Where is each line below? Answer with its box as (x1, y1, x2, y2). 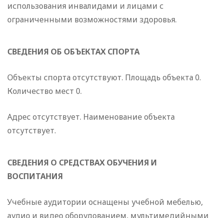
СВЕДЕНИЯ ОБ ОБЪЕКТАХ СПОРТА (7, 46, 140, 57)
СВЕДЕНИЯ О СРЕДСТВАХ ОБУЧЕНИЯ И (7, 157, 157, 168)
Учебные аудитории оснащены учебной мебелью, (7, 197, 203, 208)
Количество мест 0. (7, 86, 82, 97)
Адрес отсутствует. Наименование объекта (7, 111, 175, 123)
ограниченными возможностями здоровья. (7, 14, 177, 25)
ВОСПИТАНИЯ (7, 171, 63, 182)
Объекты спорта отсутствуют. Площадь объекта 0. (7, 72, 201, 83)
